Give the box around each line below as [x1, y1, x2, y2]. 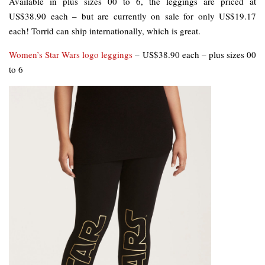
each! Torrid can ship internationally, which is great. [9, 25, 201, 37]
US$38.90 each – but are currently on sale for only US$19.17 [9, 10, 256, 22]
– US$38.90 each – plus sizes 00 [132, 49, 257, 61]
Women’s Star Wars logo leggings [9, 49, 133, 61]
